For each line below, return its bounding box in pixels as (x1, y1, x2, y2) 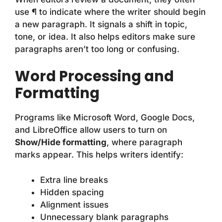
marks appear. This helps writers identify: (15, 150, 183, 160)
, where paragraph (107, 137, 182, 148)
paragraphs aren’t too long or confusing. (15, 44, 179, 54)
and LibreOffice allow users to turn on (15, 125, 167, 135)
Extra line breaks (40, 174, 108, 185)
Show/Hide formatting (15, 137, 107, 148)
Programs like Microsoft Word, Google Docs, (15, 112, 195, 123)
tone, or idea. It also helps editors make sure (15, 31, 195, 42)
